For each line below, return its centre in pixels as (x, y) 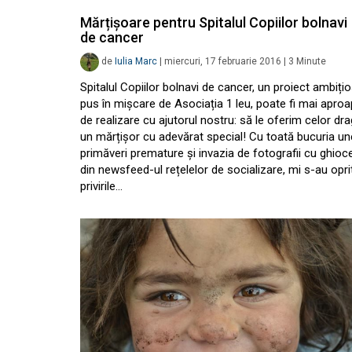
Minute (311, 62)
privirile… (101, 186)
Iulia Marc (136, 62)
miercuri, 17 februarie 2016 (223, 62)
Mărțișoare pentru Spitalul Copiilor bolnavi (214, 22)
